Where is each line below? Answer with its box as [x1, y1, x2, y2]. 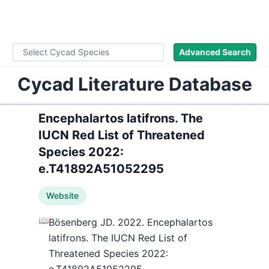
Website [46, 190, 79, 201]
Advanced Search [179, 47, 251, 57]
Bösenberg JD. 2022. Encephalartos [49, 216, 213, 228]
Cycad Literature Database [17, 73, 252, 95]
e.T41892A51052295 [38, 162, 164, 176]
